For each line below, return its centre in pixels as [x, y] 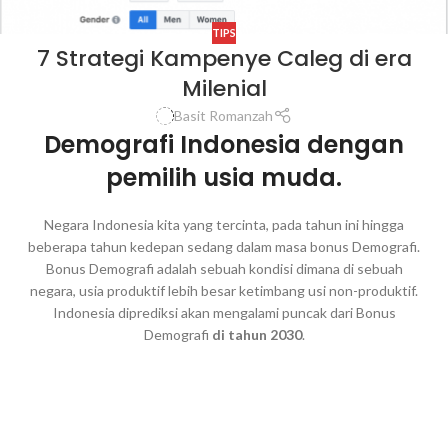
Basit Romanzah [224, 116]
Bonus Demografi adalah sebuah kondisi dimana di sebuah [224, 269]
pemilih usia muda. [224, 178]
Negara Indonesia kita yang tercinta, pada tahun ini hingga [224, 225]
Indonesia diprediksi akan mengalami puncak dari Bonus [224, 313]
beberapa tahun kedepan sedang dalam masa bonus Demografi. [224, 247]
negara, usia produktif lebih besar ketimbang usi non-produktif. [224, 291]
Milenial [224, 89]
